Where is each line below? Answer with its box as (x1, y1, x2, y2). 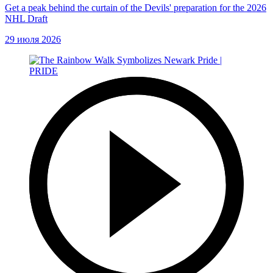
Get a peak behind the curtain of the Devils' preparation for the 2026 (5, 2, 266, 13)
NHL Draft (5, 13, 48, 24)
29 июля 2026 (5, 34, 61, 45)
